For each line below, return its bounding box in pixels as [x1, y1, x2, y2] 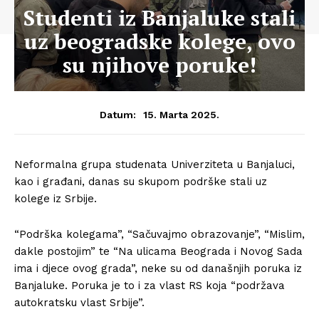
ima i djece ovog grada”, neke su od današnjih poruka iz [14, 262, 302, 275]
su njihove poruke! [63, 51, 256, 79]
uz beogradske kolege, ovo [23, 27, 296, 56]
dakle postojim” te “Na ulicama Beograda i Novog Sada [14, 245, 303, 258]
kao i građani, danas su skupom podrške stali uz [14, 175, 267, 188]
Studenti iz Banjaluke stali [23, 4, 296, 32]
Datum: [100, 109, 136, 120]
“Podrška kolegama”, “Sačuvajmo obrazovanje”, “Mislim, [14, 228, 305, 241]
